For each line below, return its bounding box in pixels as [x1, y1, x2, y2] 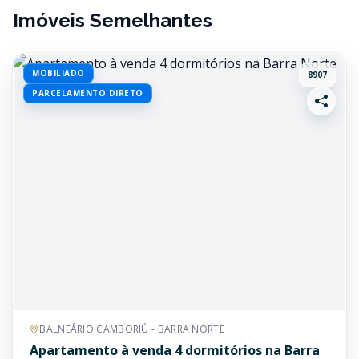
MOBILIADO [32, 67, 85, 79]
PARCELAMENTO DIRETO [32, 87, 143, 99]
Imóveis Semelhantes [13, 9, 212, 32]
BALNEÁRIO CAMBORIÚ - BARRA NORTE [39, 322, 224, 336]
